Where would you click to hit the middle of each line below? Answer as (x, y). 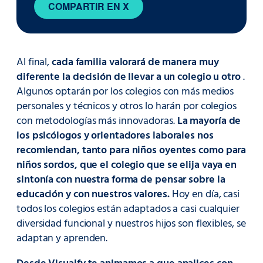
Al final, (34, 62)
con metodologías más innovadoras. (97, 121)
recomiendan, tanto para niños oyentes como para (131, 150)
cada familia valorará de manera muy (135, 62)
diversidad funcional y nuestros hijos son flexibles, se (131, 224)
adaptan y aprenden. (62, 238)
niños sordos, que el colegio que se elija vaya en (127, 165)
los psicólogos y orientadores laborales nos (115, 136)
